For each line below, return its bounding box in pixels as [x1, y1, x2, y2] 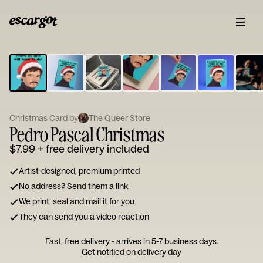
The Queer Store [89, 113, 150, 123]
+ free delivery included [38, 142, 149, 156]
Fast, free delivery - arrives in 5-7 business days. [45, 236, 218, 247]
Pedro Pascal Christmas [9, 122, 164, 146]
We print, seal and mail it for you [19, 196, 134, 207]
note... [79, 79, 117, 97]
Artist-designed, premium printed [19, 166, 140, 176]
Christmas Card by [9, 113, 78, 123]
